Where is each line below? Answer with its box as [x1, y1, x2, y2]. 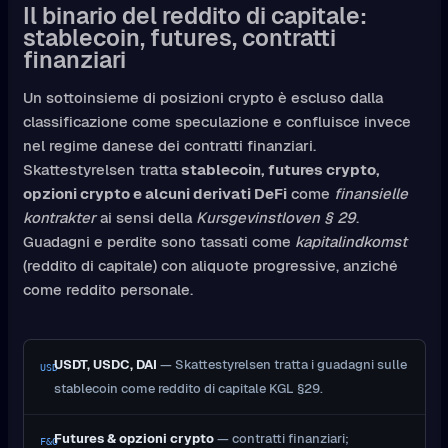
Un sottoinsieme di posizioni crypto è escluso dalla [22, 87, 383, 107]
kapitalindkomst [294, 231, 407, 251]
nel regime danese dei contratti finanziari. [22, 135, 316, 155]
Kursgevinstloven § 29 [195, 207, 356, 227]
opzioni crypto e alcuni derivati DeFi [22, 183, 287, 203]
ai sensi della [95, 207, 196, 227]
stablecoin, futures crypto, [180, 159, 380, 179]
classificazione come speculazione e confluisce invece [22, 111, 411, 131]
